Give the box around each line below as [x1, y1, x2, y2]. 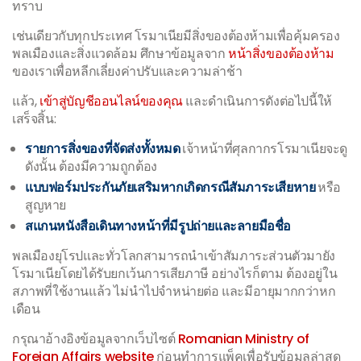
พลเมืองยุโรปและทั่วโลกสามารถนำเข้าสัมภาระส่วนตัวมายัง [12, 247, 335, 265]
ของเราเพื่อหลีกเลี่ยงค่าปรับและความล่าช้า [12, 62, 243, 81]
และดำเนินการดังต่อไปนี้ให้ [182, 92, 332, 110]
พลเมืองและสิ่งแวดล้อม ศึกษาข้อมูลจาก [12, 44, 229, 63]
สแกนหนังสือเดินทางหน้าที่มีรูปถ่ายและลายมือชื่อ [25, 217, 291, 235]
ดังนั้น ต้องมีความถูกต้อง [25, 157, 157, 176]
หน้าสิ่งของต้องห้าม [228, 44, 334, 63]
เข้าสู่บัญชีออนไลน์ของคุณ [39, 92, 183, 110]
